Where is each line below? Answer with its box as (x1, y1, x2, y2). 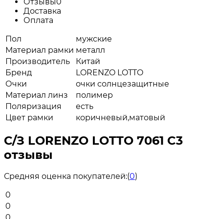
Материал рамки (5, 45, 74, 55)
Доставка (23, 6, 61, 16)
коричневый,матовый (76, 112, 165, 122)
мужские (76, 34, 112, 44)
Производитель (5, 56, 70, 66)
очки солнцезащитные (76, 79, 169, 88)
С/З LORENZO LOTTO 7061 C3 (4, 133, 183, 148)
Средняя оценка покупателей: (4, 171, 127, 181)
